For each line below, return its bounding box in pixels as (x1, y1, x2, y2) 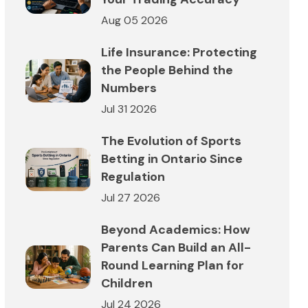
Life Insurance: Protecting (101, 43, 257, 60)
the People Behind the (101, 61, 233, 78)
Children (101, 274, 153, 291)
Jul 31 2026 (101, 101, 157, 116)
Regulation (101, 168, 165, 185)
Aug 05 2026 (101, 12, 168, 27)
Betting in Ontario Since (101, 150, 243, 167)
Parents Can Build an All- (101, 239, 251, 256)
